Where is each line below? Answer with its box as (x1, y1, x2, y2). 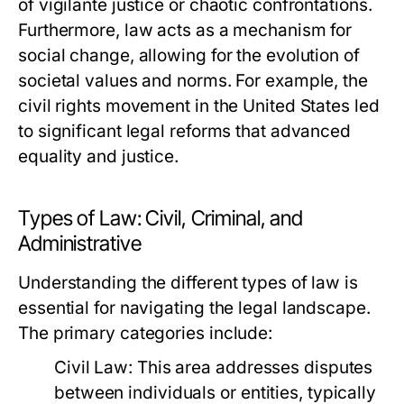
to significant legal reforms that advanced (18, 121, 352, 142)
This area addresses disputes (133, 357, 373, 378)
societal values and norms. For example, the (18, 70, 368, 91)
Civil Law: (54, 357, 133, 378)
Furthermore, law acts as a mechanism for (18, 20, 353, 41)
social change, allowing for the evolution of (18, 45, 360, 66)
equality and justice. (18, 146, 179, 167)
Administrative (18, 231, 142, 256)
